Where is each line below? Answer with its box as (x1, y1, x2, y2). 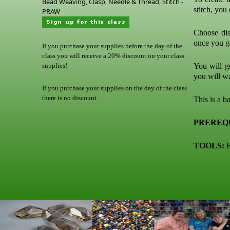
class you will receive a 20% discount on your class (42, 52, 184, 60)
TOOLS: (194, 141, 224, 150)
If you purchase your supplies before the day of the (42, 42, 182, 50)
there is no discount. (42, 94, 98, 102)
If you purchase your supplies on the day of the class (42, 84, 187, 92)
